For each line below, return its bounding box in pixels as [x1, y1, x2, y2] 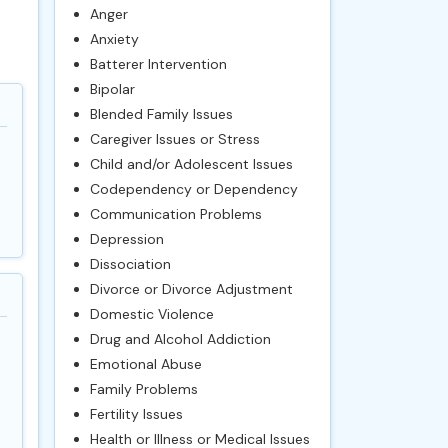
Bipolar [89, 80, 135, 98]
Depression [89, 230, 164, 248]
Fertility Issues [89, 405, 183, 423]
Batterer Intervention [89, 55, 227, 73]
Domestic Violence [89, 305, 214, 323]
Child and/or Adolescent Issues [89, 155, 293, 173]
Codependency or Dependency [89, 180, 298, 198]
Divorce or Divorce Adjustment [89, 280, 293, 298]
